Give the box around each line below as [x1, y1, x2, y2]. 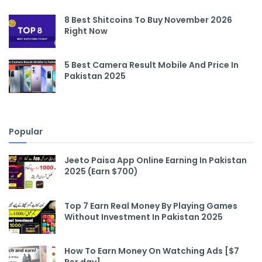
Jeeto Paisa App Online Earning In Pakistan [64, 154, 247, 167]
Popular [9, 126, 43, 138]
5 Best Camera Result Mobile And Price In [64, 59, 239, 71]
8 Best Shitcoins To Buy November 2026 [64, 14, 232, 26]
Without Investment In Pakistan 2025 [64, 211, 223, 223]
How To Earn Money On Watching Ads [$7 [64, 244, 239, 257]
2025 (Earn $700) [64, 166, 138, 178]
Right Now [64, 25, 108, 37]
